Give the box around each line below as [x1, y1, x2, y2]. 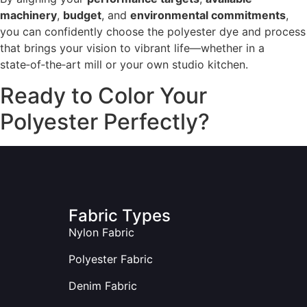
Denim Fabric [69, 278, 137, 293]
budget [63, 8, 101, 23]
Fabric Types [69, 205, 171, 225]
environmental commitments [130, 8, 286, 23]
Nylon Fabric [69, 225, 134, 239]
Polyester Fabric [69, 251, 153, 266]
